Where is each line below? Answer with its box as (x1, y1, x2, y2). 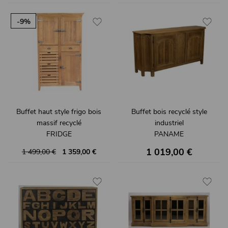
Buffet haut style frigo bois (16, 106, 102, 117)
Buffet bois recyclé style (131, 106, 207, 117)
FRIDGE (46, 129, 72, 139)
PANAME (154, 129, 184, 139)
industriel (154, 118, 184, 128)
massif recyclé (36, 118, 81, 128)
